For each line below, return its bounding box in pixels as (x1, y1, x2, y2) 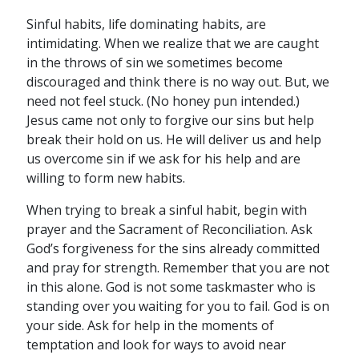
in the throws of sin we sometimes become (26, 54, 283, 72)
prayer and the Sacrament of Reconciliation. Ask (26, 220, 313, 239)
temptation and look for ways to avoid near (26, 336, 286, 354)
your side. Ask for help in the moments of (26, 317, 274, 335)
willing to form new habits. (26, 169, 188, 188)
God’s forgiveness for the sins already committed (26, 240, 320, 258)
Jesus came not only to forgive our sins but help (26, 111, 314, 130)
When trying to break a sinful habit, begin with (26, 201, 307, 220)
